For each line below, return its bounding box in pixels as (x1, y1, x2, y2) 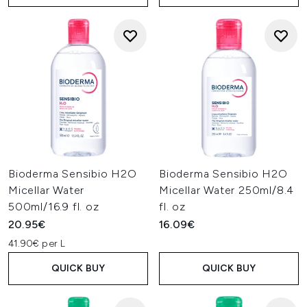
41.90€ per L (8, 238, 66, 249)
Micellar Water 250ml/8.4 (159, 184, 295, 197)
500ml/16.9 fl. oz (8, 200, 99, 213)
